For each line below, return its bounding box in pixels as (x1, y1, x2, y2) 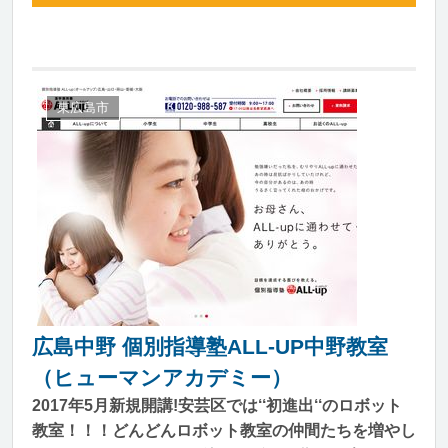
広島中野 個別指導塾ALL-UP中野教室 (32, 335, 388, 358)
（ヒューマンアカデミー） (32, 366, 292, 389)
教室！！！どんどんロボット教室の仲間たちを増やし (32, 422, 416, 439)
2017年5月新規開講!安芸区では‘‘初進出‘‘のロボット (32, 397, 402, 414)
